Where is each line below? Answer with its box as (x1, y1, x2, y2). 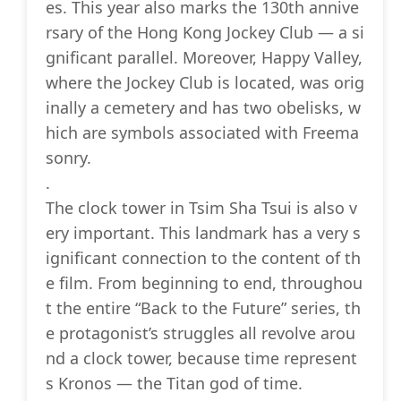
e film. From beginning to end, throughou (46, 272, 363, 294)
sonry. (46, 147, 91, 169)
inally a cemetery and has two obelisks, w (46, 97, 361, 119)
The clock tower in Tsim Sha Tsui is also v (46, 197, 357, 219)
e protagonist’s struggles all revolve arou (46, 322, 355, 345)
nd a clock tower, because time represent (46, 347, 357, 370)
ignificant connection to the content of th (46, 247, 361, 269)
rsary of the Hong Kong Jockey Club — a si (46, 21, 364, 44)
